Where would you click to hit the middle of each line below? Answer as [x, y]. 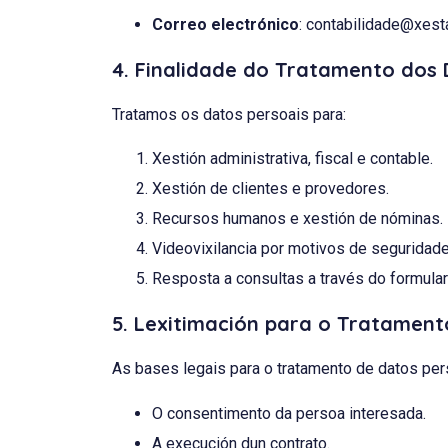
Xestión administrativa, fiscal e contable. [292, 159]
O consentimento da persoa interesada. [289, 413]
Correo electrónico [225, 24]
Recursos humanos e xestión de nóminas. [297, 219]
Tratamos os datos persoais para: [229, 114]
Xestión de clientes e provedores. [270, 189]
